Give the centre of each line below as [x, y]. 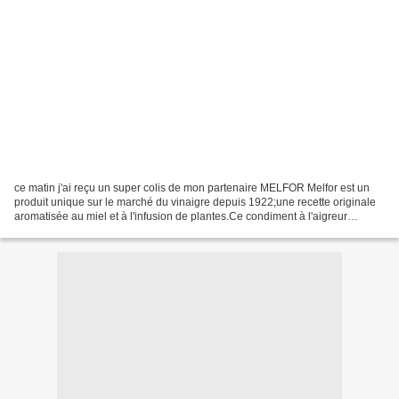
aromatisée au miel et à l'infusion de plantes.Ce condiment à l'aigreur [181, 216]
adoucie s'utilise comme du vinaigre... [105, 230]
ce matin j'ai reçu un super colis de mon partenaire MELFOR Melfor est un [192, 187]
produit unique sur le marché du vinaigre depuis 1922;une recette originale [195, 202]
